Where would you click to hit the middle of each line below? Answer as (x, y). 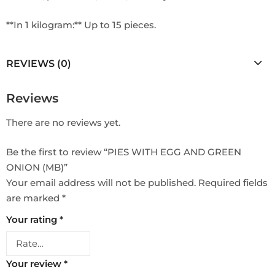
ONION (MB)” (37, 167)
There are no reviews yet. (63, 123)
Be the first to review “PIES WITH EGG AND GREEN (124, 152)
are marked (34, 198)
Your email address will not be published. (101, 182)
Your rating (33, 219)
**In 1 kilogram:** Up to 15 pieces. (81, 25)
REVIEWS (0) (39, 63)
